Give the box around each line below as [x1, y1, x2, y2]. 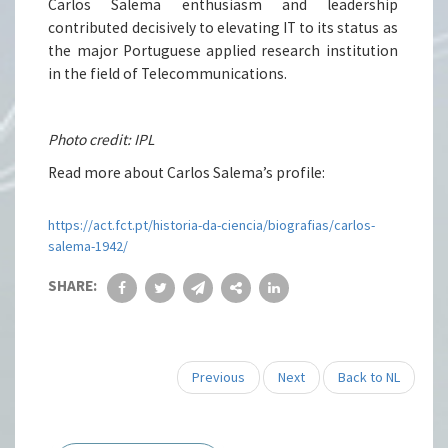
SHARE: [48, 276, 98, 296]
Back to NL [337, 368, 400, 387]
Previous [191, 368, 245, 387]
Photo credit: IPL [48, 130, 155, 150]
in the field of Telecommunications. [48, 64, 291, 84]
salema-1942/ [48, 237, 129, 256]
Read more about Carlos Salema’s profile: [48, 163, 326, 183]
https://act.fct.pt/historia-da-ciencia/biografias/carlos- [48, 216, 376, 235]
